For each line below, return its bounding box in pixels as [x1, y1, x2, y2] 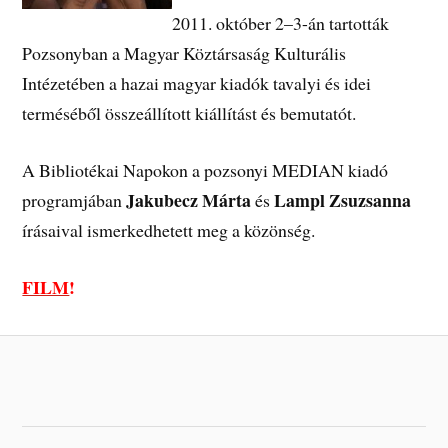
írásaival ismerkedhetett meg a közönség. [22, 218, 316, 243]
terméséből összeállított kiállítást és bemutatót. [22, 101, 357, 126]
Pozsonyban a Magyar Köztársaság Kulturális [22, 41, 347, 66]
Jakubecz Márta [126, 187, 252, 214]
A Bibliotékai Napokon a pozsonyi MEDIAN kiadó [22, 158, 389, 183]
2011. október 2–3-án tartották [172, 11, 390, 36]
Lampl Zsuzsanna [274, 187, 412, 214]
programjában [22, 188, 127, 213]
